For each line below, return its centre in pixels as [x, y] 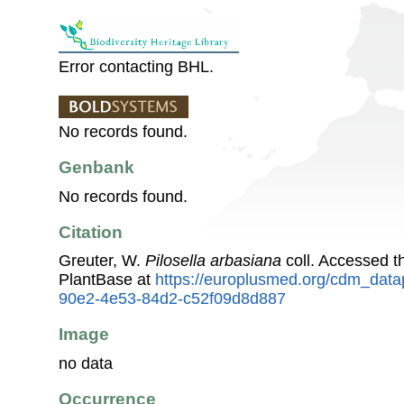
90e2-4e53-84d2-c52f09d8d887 [172, 299]
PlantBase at [107, 280]
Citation [91, 232]
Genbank [96, 168]
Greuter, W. [102, 261]
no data [86, 363]
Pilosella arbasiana [213, 261]
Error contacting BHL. [136, 66]
